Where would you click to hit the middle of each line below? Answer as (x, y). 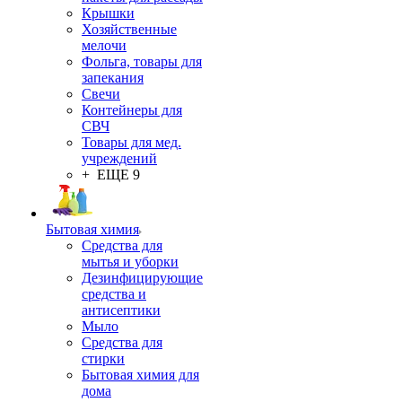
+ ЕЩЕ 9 (111, 175)
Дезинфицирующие (142, 278)
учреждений (119, 158)
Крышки (108, 13)
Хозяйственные (129, 29)
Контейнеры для (132, 110)
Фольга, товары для (142, 61)
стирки (103, 358)
